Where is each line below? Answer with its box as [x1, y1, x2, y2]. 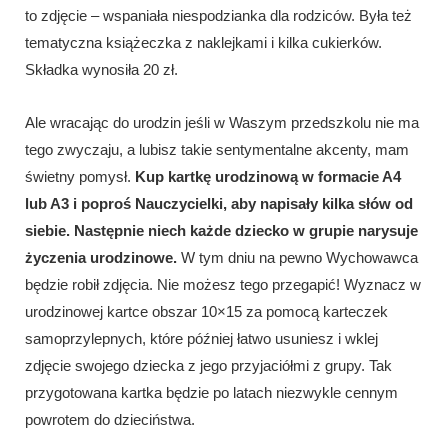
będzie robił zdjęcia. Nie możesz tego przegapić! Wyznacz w [25, 275, 421, 293]
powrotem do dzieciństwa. [25, 410, 195, 428]
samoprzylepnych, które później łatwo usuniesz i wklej [25, 329, 378, 347]
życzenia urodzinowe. [25, 248, 181, 266]
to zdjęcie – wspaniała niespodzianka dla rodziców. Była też [25, 6, 412, 24]
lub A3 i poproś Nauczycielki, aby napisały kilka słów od [25, 194, 413, 212]
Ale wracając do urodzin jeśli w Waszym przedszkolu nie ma [25, 113, 419, 131]
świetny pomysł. [25, 167, 135, 185]
